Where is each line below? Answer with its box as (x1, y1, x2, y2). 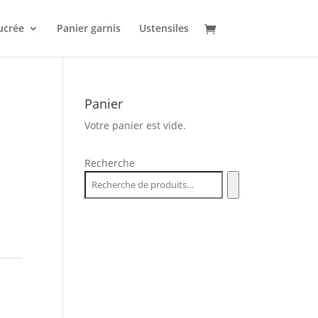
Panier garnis (56, 21, 121, 35)
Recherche (84, 156, 136, 170)
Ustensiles (138, 21, 189, 35)
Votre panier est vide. (84, 119, 187, 132)
